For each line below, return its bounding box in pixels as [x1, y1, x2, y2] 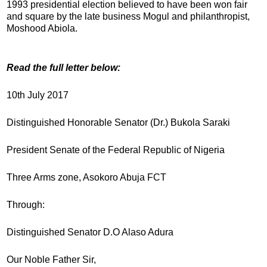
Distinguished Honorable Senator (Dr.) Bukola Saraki [7, 117, 230, 128]
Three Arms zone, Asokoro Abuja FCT [7, 172, 166, 182]
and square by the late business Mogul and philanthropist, [7, 11, 250, 21]
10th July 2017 [7, 89, 69, 100]
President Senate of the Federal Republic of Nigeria [7, 144, 225, 155]
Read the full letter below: [7, 62, 120, 73]
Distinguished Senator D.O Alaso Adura [7, 226, 173, 237]
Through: [7, 199, 45, 210]
